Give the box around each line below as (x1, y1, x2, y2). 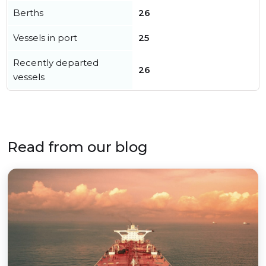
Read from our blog (7, 138, 148, 156)
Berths (13, 7, 43, 18)
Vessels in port (13, 32, 77, 43)
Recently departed (13, 57, 99, 68)
